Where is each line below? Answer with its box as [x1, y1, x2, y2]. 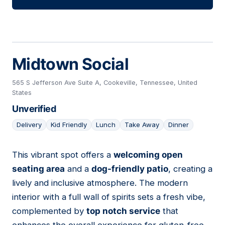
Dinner [168, 121, 189, 129]
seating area [12, 164, 65, 174]
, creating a [168, 164, 212, 174]
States [12, 89, 32, 97]
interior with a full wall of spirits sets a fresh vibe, [12, 192, 205, 202]
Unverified [12, 103, 56, 115]
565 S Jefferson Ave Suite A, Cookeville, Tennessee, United [12, 79, 197, 87]
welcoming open [114, 150, 183, 160]
